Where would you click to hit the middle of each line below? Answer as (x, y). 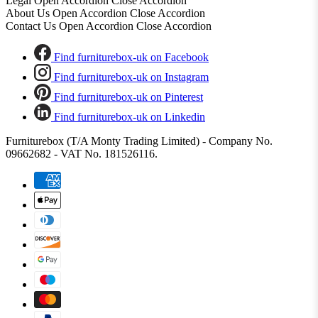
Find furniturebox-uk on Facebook (131, 57)
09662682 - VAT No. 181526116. (82, 154)
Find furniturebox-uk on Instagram (131, 77)
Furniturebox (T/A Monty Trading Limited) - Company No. (139, 141)
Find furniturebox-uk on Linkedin (130, 117)
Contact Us (32, 26)
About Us (29, 13)
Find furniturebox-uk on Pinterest (128, 97)
